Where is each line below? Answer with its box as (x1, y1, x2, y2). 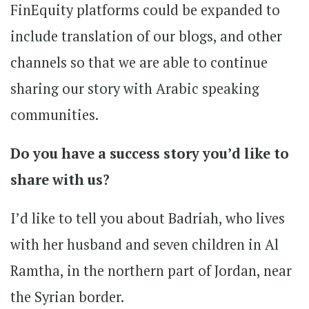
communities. (10, 105, 99, 124)
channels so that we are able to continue (10, 52, 268, 72)
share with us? (10, 170, 110, 189)
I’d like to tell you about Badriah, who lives (10, 208, 285, 228)
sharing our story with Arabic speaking (10, 79, 259, 98)
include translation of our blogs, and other (10, 26, 282, 46)
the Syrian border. (10, 287, 127, 306)
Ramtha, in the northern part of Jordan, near (10, 261, 292, 280)
